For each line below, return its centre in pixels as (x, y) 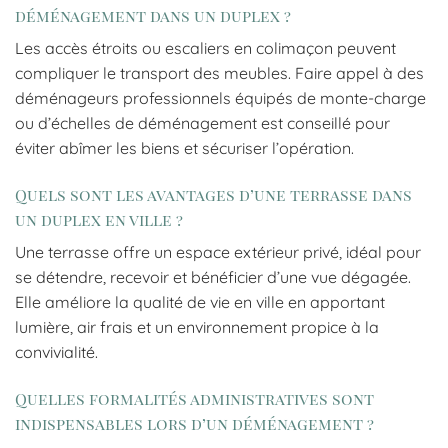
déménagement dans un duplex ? (153, 16)
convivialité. (56, 351)
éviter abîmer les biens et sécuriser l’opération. (184, 148)
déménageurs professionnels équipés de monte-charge (220, 98)
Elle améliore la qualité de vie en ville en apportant (200, 301)
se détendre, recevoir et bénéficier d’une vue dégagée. (213, 276)
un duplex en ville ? (99, 219)
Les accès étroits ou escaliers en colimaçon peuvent (205, 48)
